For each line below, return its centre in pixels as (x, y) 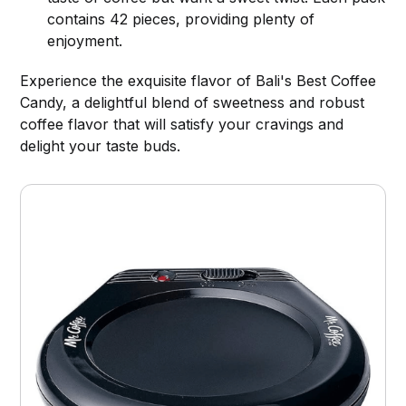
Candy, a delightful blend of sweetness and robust (193, 103)
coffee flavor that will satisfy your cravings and (182, 125)
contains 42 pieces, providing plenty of (181, 19)
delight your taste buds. (101, 146)
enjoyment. (85, 41)
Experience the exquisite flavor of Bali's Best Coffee (198, 81)
